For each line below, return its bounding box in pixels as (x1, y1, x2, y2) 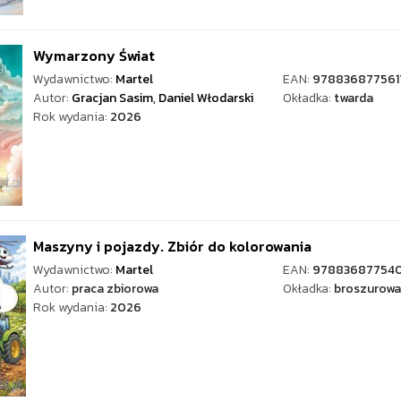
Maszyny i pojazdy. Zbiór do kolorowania (33, 235, 311, 257)
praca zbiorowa (72, 279, 158, 298)
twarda (333, 89, 373, 107)
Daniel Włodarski (158, 89, 253, 107)
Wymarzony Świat (33, 45, 155, 66)
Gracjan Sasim (72, 89, 153, 107)
